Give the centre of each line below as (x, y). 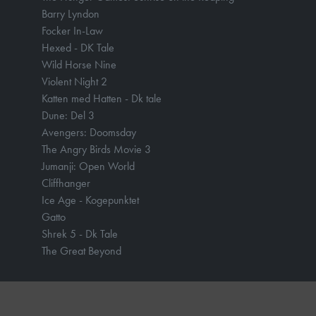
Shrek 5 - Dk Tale (80, 234)
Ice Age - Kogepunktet (90, 200)
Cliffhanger (66, 183)
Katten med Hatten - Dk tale (102, 98)
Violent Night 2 (74, 81)
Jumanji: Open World (88, 166)
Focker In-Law (72, 31)
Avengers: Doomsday (89, 132)
